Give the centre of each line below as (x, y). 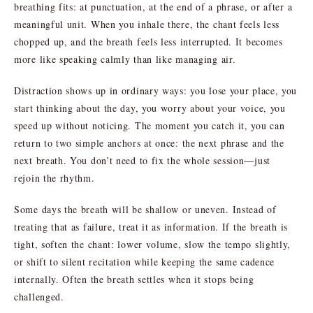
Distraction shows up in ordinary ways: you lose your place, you (156, 90)
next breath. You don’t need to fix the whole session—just (142, 160)
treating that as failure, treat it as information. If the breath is (151, 226)
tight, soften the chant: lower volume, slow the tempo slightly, (153, 244)
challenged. (39, 296)
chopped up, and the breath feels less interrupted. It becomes (148, 41)
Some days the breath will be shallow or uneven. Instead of (145, 209)
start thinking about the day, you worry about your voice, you (150, 108)
